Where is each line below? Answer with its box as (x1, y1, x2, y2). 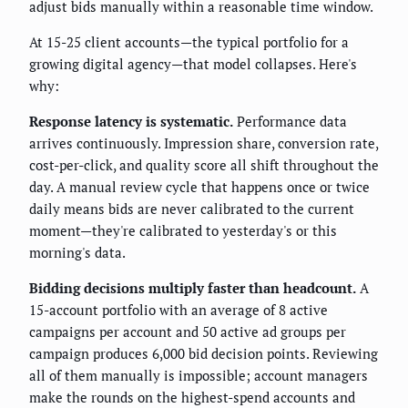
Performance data (233, 112, 347, 131)
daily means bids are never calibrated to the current (29, 199, 354, 219)
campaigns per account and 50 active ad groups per (29, 322, 346, 342)
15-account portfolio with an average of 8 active (29, 301, 328, 320)
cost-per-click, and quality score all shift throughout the (29, 156, 379, 175)
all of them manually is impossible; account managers (29, 366, 368, 385)
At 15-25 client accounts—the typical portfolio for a (29, 33, 349, 52)
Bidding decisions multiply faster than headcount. (29, 279, 356, 298)
